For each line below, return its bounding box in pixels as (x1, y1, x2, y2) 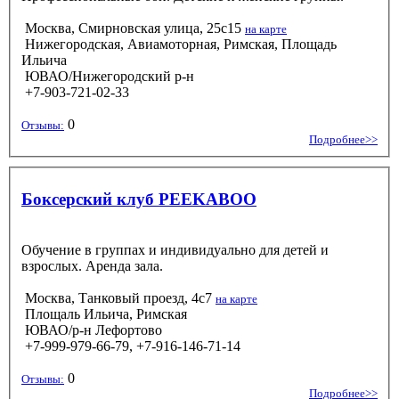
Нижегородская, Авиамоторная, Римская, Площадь (21, 36, 337, 52)
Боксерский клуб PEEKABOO (21, 189, 256, 208)
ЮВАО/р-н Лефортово (21, 322, 162, 338)
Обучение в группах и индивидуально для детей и (21, 241, 329, 257)
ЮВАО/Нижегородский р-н (21, 68, 194, 84)
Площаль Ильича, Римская (21, 305, 187, 322)
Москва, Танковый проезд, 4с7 (25, 289, 212, 305)
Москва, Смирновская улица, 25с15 (25, 20, 241, 36)
